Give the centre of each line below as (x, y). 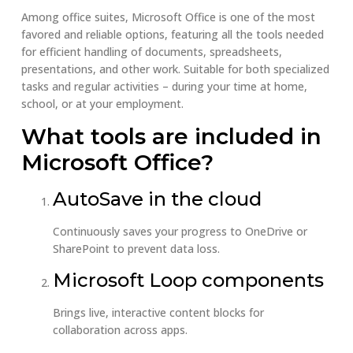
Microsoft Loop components (188, 280)
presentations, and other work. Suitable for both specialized (175, 69)
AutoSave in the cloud (157, 199)
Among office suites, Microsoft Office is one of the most (168, 17)
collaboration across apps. (120, 329)
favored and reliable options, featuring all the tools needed (172, 34)
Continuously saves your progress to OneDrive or (180, 232)
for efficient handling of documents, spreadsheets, (151, 52)
